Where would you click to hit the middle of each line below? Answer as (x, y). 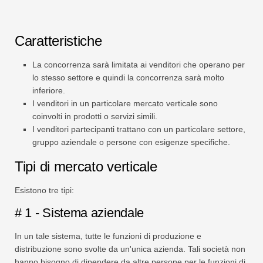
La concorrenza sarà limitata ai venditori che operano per (139, 65)
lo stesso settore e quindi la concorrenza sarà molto (128, 78)
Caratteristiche (58, 41)
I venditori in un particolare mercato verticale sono (125, 104)
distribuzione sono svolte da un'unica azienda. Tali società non (130, 249)
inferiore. (49, 91)
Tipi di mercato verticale (86, 167)
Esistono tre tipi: (44, 190)
